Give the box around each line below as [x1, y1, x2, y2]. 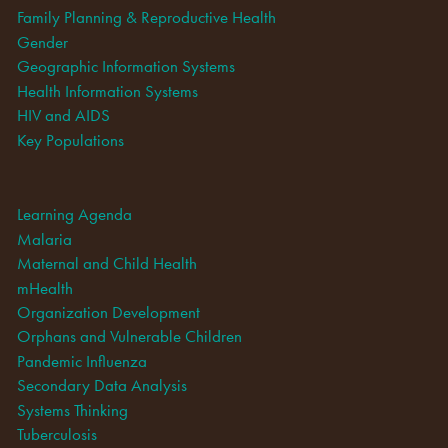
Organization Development [16, 301, 200, 324]
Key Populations [16, 128, 124, 151]
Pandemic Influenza [16, 349, 147, 372]
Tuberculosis [16, 423, 97, 446]
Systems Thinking [16, 398, 128, 421]
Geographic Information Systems [16, 55, 235, 78]
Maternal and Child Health [16, 252, 197, 275]
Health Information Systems [16, 79, 198, 102]
